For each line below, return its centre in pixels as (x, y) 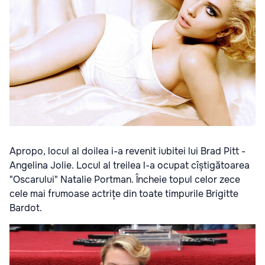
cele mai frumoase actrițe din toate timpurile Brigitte (124, 193)
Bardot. (26, 208)
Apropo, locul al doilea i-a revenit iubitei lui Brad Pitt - (127, 151)
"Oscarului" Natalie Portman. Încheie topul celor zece (125, 179)
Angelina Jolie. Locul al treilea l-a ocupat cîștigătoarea (130, 165)
